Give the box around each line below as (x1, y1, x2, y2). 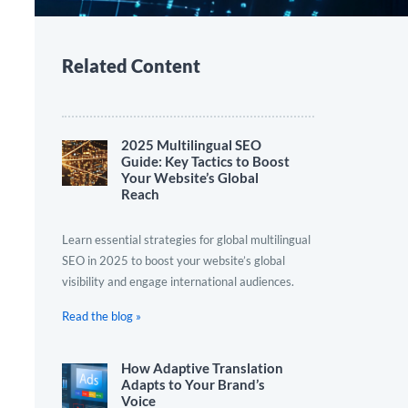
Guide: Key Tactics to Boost (121, 153, 290, 169)
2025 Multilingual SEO (121, 137, 261, 153)
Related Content (62, 55, 200, 76)
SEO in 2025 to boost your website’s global (62, 253, 285, 268)
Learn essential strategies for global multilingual (62, 232, 311, 247)
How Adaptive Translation (121, 360, 283, 376)
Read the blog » (62, 309, 141, 323)
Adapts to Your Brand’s (121, 376, 265, 393)
